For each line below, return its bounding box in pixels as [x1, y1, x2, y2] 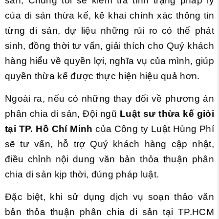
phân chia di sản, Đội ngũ [5, 109, 120, 119]
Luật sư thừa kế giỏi [119, 109, 214, 119]
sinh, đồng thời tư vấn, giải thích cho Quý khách [5, 41, 214, 51]
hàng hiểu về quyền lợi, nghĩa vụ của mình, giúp [5, 56, 214, 66]
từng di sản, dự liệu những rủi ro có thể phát [5, 25, 214, 36]
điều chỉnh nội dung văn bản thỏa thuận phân [5, 154, 214, 164]
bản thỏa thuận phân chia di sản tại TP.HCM [5, 207, 214, 217]
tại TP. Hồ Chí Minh [5, 124, 93, 134]
